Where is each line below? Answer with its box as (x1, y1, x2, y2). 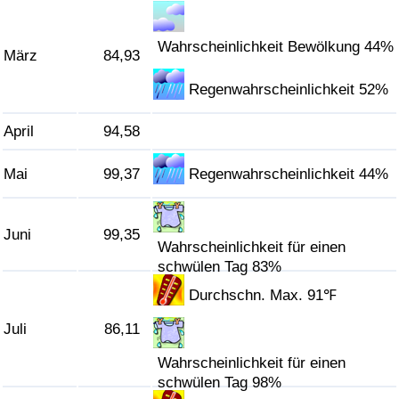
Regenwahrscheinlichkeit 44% (189, 166, 389, 183)
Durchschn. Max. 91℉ (189, 287, 338, 305)
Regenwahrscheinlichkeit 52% (189, 81, 389, 99)
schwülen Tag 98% (158, 374, 282, 392)
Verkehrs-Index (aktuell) (18, 78, 178, 95)
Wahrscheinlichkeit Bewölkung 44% (158, 38, 395, 56)
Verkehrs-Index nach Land (18, 124, 192, 141)
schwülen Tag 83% (158, 258, 282, 276)
